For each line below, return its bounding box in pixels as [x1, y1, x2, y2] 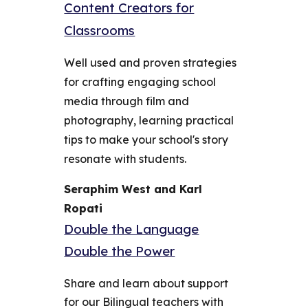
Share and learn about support [64, 276, 229, 290]
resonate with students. [64, 152, 187, 166]
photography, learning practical [64, 113, 234, 127]
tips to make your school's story [64, 133, 229, 146]
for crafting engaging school [64, 75, 217, 89]
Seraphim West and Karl [64, 182, 203, 196]
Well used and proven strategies [64, 56, 237, 69]
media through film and [64, 94, 190, 108]
